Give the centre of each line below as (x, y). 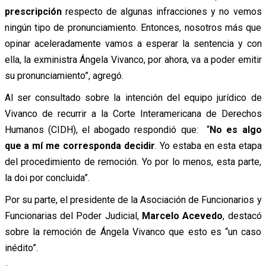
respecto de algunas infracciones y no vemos (161, 11)
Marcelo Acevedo (182, 216)
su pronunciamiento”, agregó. (64, 75)
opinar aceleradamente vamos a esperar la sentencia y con (133, 43)
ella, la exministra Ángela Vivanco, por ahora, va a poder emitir (133, 59)
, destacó (242, 216)
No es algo (236, 129)
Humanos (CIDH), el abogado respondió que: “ (107, 129)
